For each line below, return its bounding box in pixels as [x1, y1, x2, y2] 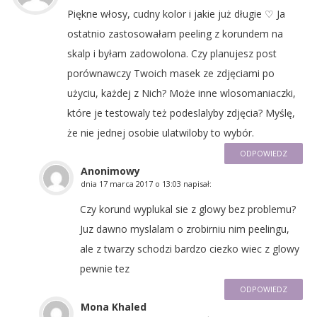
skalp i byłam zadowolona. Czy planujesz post [67, 46, 277, 60]
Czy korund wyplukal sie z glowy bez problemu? [80, 202, 296, 216]
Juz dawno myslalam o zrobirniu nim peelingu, [80, 221, 289, 236]
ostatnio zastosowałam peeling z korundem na [67, 26, 283, 40]
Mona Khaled [81, 299, 146, 313]
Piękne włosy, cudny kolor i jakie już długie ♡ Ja [67, 6, 285, 21]
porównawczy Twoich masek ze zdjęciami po [67, 66, 275, 80]
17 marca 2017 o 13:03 [99, 178, 181, 189]
